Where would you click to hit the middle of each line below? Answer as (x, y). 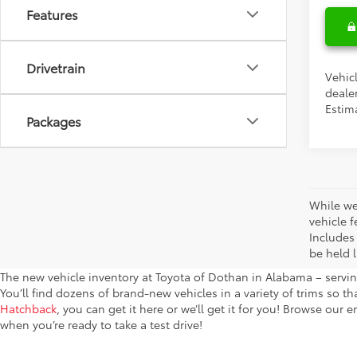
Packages (54, 121)
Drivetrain (56, 67)
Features (52, 14)
